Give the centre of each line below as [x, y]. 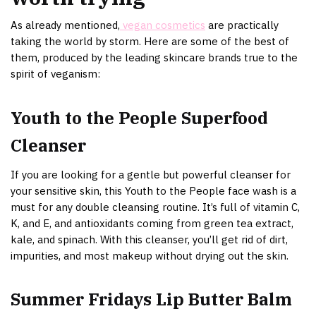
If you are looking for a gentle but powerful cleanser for [151, 174]
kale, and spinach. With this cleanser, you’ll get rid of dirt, [149, 239]
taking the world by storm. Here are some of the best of [150, 42]
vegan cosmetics [163, 25]
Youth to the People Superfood [139, 117]
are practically [242, 25]
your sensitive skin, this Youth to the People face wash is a [153, 190]
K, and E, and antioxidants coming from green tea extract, [152, 223]
